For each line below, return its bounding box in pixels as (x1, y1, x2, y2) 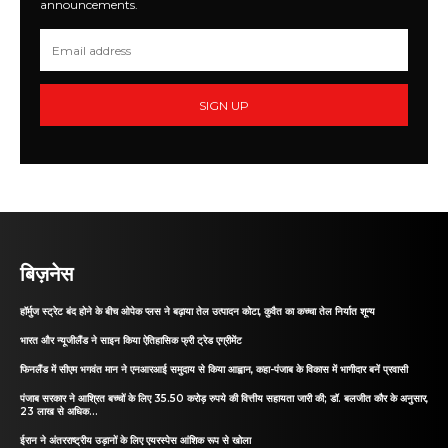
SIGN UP (199, 97, 249, 113)
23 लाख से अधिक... (20, 405, 98, 419)
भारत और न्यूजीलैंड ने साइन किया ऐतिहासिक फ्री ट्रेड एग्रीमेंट (20, 334, 242, 348)
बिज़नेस (20, 257, 73, 288)
